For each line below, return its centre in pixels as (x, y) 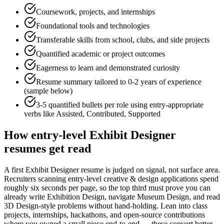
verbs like (40, 114)
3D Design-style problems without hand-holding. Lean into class (106, 206)
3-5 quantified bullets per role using (93, 105)
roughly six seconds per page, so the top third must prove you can (107, 188)
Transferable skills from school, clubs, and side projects (123, 40)
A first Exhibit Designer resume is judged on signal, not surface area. (112, 170)
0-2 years (142, 82)
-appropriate (184, 105)
